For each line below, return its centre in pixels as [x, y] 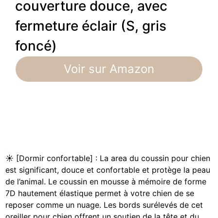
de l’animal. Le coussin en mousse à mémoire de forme [106, 182]
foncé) [36, 46]
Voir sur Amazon [109, 69]
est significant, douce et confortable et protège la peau [108, 170]
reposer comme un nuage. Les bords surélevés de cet [104, 205]
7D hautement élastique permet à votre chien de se [100, 193]
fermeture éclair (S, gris [91, 26]
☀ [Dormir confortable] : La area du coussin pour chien [108, 158]
